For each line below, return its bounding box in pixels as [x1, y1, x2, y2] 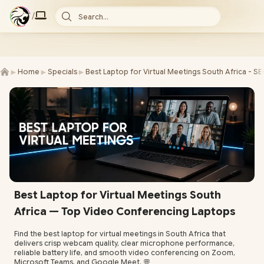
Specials [48, 67, 77, 76]
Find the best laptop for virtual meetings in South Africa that [14, 229, 226, 239]
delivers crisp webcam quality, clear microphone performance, [14, 239, 235, 248]
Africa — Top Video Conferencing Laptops [14, 205, 236, 219]
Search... [78, 12, 108, 21]
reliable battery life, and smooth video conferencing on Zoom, [14, 248, 235, 258]
